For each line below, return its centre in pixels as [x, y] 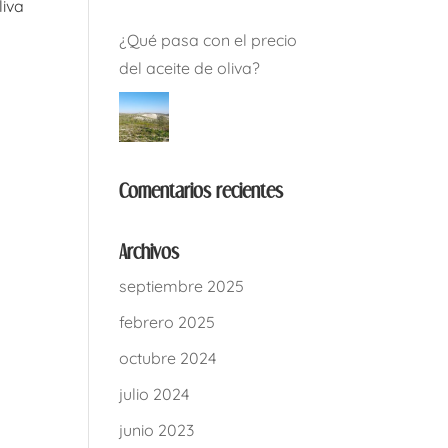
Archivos [149, 251]
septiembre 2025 [182, 286]
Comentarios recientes [201, 190]
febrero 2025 [167, 322]
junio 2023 [157, 430]
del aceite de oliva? [190, 68]
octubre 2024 [168, 358]
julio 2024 [154, 394]
